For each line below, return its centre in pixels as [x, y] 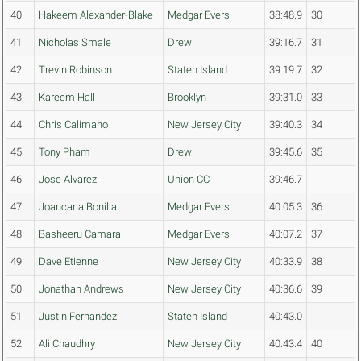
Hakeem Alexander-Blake [96, 15]
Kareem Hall [67, 98]
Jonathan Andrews [81, 289]
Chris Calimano [73, 125]
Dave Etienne [68, 262]
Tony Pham [64, 152]
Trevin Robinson [75, 70]
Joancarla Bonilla [78, 207]
